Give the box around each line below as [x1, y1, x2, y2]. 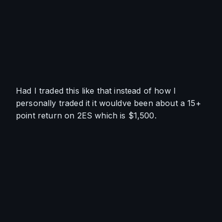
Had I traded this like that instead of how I [16, 86, 176, 96]
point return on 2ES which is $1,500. [16, 111, 159, 120]
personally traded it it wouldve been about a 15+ [16, 98, 201, 108]
